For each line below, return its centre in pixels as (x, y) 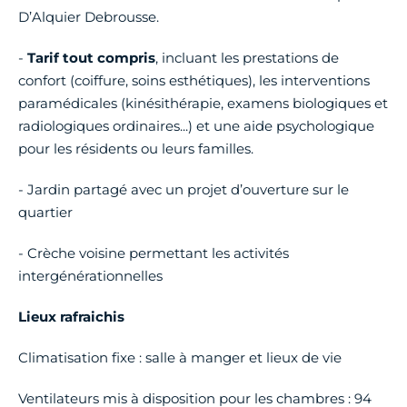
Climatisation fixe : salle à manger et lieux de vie (180, 357)
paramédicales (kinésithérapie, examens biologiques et (203, 103)
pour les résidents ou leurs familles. (136, 148)
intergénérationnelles (90, 275)
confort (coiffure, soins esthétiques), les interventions (194, 80)
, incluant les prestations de (247, 57)
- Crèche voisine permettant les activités (154, 253)
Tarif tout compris (91, 57)
